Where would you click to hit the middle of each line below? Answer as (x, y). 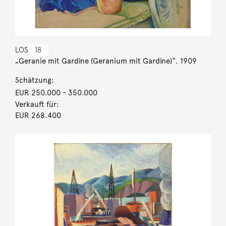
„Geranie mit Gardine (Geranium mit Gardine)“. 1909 (106, 61)
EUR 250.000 (38, 93)
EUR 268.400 (38, 115)
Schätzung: (34, 80)
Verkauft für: (37, 104)
